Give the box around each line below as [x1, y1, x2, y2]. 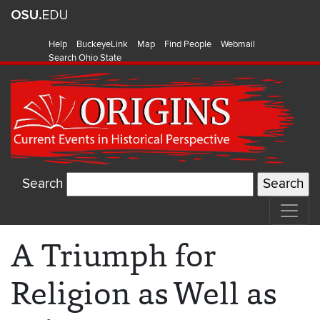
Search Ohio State [49, 52, 121, 64]
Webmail [221, 39, 255, 50]
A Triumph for [11, 234, 216, 277]
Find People [164, 39, 211, 50]
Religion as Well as [11, 272, 277, 315]
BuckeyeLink [76, 39, 128, 50]
